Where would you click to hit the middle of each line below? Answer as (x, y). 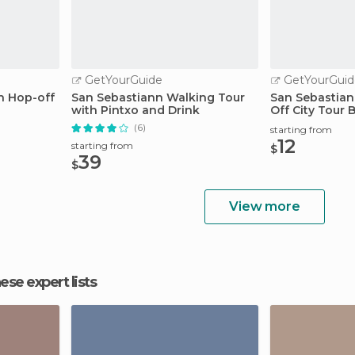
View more (265, 206)
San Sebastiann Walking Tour (158, 97)
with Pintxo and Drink (136, 110)
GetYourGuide (122, 80)
